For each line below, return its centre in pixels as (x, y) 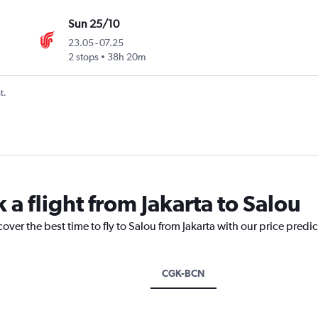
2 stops (83, 57)
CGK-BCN (183, 274)
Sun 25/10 (93, 24)
